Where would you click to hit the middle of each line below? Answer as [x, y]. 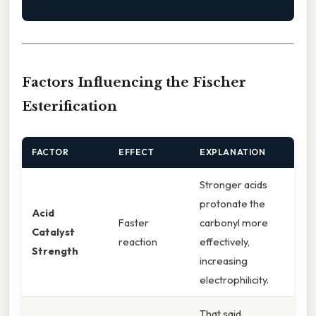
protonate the [232, 204]
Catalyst [53, 232]
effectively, [225, 242]
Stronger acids [233, 185]
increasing [224, 261]
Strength [55, 251]
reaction [138, 242]
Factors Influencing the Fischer [134, 83]
